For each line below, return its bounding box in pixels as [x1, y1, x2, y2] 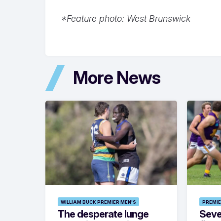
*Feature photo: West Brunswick [61, 13, 190, 24]
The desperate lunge [58, 208, 148, 220]
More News [73, 67, 160, 88]
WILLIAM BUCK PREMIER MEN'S [61, 199, 136, 205]
